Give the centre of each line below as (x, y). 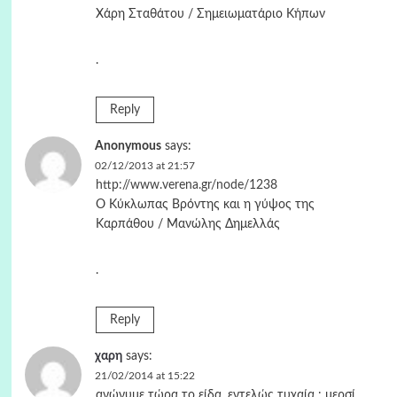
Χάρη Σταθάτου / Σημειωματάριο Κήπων (210, 14)
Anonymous (128, 146)
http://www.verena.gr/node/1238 (186, 185)
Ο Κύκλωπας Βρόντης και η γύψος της (205, 205)
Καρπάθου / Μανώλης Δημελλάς (187, 224)
